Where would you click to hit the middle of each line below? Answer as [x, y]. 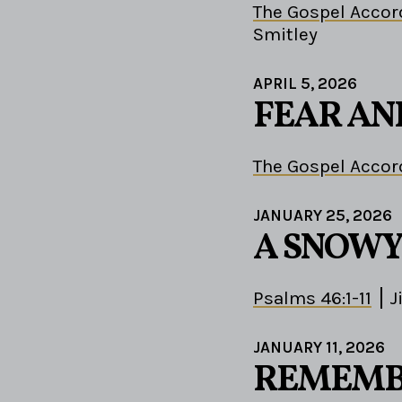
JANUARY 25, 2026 [323, 215]
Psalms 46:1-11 [312, 297]
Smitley [285, 34]
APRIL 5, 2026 [305, 83]
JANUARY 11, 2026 [319, 347]
